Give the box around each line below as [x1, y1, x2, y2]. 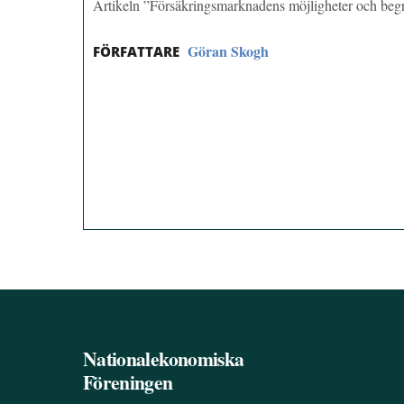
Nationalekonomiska [83, 344, 244, 373]
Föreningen [83, 368, 173, 397]
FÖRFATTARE [93, 42, 179, 61]
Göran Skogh [188, 41, 269, 62]
